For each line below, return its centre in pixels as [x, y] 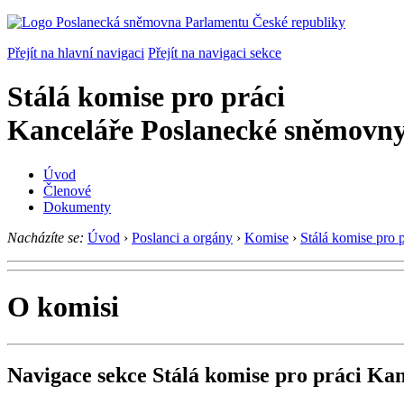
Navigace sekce [77, 375]
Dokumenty [77, 207]
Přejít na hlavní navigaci [76, 53]
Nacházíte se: [46, 237]
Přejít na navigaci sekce [215, 53]
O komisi [63, 307]
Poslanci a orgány [182, 237]
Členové [67, 190]
